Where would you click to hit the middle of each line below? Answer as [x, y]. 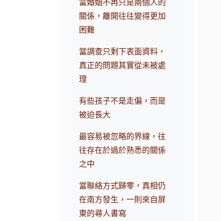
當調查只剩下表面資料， [123, 52]
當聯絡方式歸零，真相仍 [123, 186]
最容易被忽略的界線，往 [123, 137]
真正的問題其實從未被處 [123, 66]
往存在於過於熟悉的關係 [123, 150]
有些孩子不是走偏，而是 [123, 101]
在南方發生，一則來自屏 [123, 200]
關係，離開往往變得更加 [123, 16]
